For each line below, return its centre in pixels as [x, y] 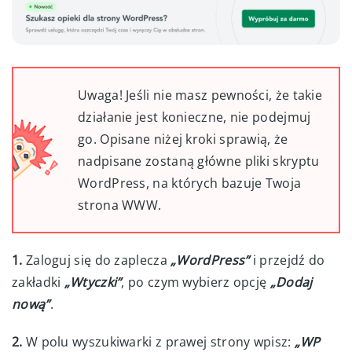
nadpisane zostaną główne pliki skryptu [199, 161]
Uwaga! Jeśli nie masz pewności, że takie [200, 95]
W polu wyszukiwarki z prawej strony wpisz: [158, 341]
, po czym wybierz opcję [196, 282]
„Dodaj [291, 282]
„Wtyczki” [93, 282]
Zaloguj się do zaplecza [97, 260]
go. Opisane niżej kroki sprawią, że [183, 139]
